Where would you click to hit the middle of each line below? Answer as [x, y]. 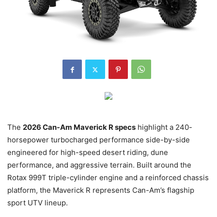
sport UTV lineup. [38, 203]
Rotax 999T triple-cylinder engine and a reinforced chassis [108, 178]
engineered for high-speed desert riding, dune [88, 153]
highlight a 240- [164, 127]
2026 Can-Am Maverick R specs [79, 127]
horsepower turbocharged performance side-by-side [99, 140]
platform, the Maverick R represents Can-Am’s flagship [101, 190]
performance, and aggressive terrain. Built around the [99, 165]
